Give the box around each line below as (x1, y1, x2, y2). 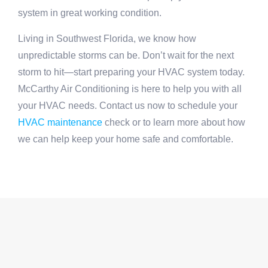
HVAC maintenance (18, 117, 102, 127)
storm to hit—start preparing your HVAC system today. (18, 66, 245, 77)
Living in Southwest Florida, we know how (18, 33, 196, 44)
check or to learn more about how (102, 117, 245, 127)
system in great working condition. (18, 8, 162, 19)
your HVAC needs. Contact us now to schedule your (18, 100, 237, 111)
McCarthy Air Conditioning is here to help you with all (18, 83, 242, 94)
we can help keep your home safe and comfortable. (18, 133, 233, 144)
